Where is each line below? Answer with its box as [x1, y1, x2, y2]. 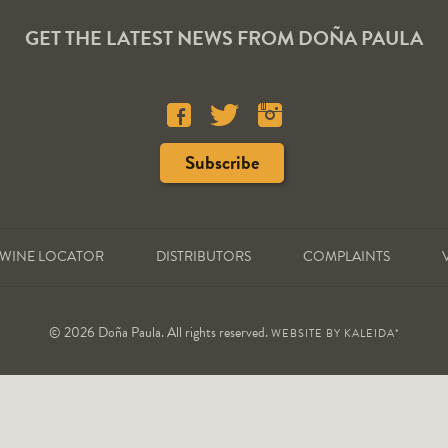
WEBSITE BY [270, 325, 344, 343]
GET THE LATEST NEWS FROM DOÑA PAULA [25, 22, 423, 53]
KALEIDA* [343, 325, 400, 343]
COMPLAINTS [302, 245, 390, 267]
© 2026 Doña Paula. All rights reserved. [48, 322, 271, 344]
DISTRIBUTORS [155, 245, 251, 267]
